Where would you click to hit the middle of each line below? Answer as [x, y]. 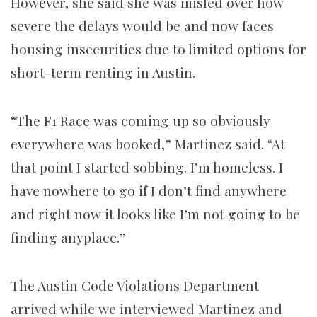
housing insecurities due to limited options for [158, 48]
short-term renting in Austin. [105, 72]
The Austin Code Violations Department [135, 285]
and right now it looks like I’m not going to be [155, 213]
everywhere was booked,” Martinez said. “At [148, 143]
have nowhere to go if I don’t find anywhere [149, 190]
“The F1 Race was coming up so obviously [140, 120]
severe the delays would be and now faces [142, 25]
